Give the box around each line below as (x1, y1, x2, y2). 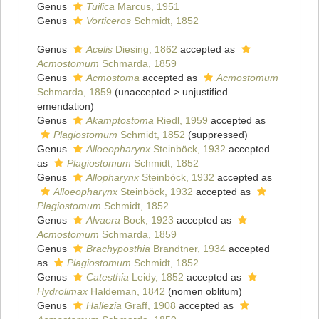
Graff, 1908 (122, 300, 176, 312)
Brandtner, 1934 (150, 243, 226, 255)
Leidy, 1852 (129, 271, 184, 283)
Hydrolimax (37, 286, 88, 298)
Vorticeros (86, 15, 131, 27)
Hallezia (86, 300, 122, 312)
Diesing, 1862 (113, 43, 177, 56)
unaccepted (118, 86, 171, 98)
